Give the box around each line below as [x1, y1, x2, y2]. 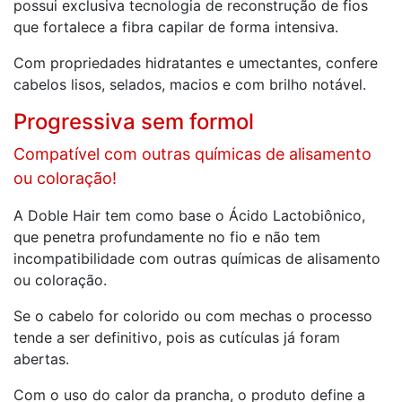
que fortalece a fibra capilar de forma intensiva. [13, 17, 338, 36]
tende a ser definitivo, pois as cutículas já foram [13, 328, 340, 346]
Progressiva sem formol [13, 108, 254, 135]
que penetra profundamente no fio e [13, 227, 260, 246]
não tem [260, 227, 320, 246]
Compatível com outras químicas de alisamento [13, 144, 371, 163]
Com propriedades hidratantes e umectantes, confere [13, 53, 378, 72]
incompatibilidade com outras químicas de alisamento [13, 249, 380, 267]
